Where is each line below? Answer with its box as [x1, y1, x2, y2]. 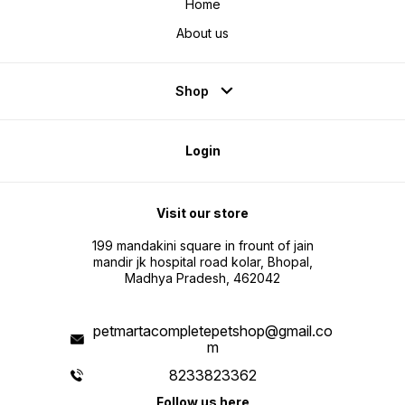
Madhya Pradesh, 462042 [125, 270, 280, 287]
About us [176, 25, 229, 42]
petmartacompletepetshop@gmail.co [93, 322, 333, 341]
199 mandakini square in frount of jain [91, 238, 314, 254]
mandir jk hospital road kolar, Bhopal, [92, 254, 313, 270]
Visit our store [156, 205, 249, 221]
